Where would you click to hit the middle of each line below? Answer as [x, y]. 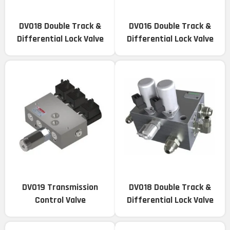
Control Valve [60, 200]
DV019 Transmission [60, 187]
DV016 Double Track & [170, 26]
